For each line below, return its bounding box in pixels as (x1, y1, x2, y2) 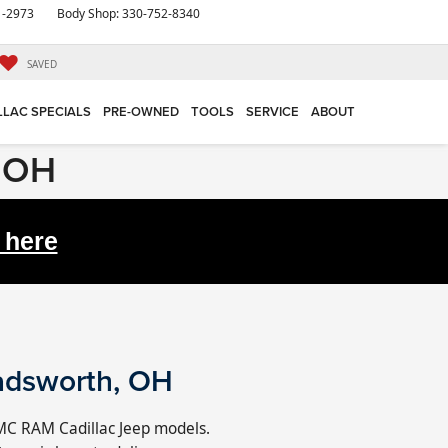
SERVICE (246, 102, 299, 122)
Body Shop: (57, 5, 122, 22)
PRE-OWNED (103, 102, 179, 122)
